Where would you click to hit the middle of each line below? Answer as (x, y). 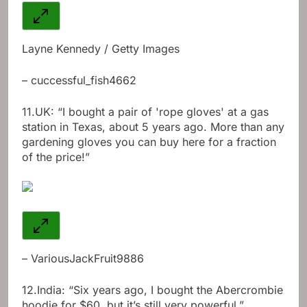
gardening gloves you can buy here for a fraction (149, 142)
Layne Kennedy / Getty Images (101, 49)
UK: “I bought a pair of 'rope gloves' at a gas (152, 112)
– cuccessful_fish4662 (79, 80)
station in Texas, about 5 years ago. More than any (153, 127)
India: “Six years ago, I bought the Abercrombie (160, 290)
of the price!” (56, 157)
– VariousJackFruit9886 (83, 258)
